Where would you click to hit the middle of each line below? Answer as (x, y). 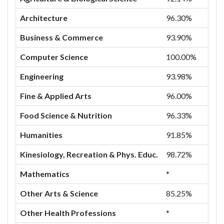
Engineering (42, 76)
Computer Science (54, 57)
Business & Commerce (61, 37)
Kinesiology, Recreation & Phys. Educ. (89, 154)
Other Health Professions (68, 213)
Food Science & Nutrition (66, 115)
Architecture (44, 18)
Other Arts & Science (59, 193)
